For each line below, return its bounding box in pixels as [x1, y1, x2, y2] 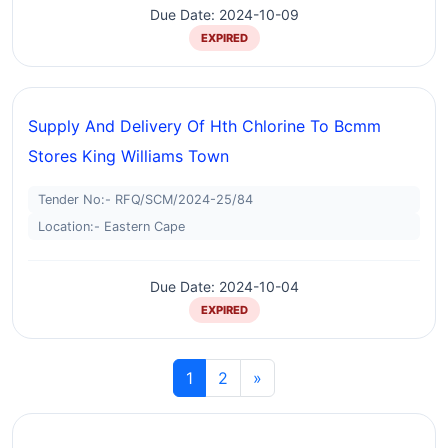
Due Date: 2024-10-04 [149, 278, 299, 295]
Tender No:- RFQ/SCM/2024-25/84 [38, 192, 253, 207]
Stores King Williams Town [28, 146, 229, 166]
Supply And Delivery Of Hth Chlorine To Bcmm [28, 116, 381, 136]
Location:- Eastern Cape [38, 219, 185, 234]
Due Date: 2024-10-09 [149, 6, 299, 23]
